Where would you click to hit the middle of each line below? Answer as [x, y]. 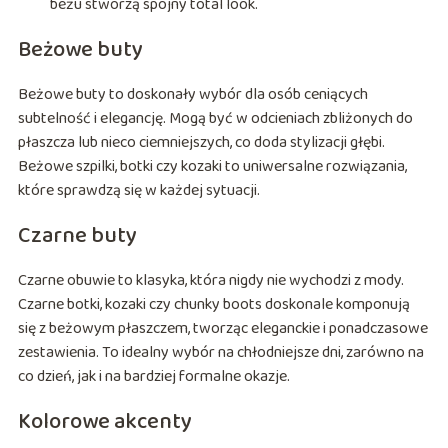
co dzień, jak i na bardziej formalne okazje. [153, 377]
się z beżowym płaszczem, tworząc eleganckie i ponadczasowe [222, 329]
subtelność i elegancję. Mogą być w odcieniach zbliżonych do [215, 119]
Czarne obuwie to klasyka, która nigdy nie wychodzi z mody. [210, 281]
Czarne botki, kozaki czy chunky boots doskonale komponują [213, 305]
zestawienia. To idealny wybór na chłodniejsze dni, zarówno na [220, 353]
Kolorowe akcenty [104, 422]
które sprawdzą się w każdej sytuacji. [138, 191]
